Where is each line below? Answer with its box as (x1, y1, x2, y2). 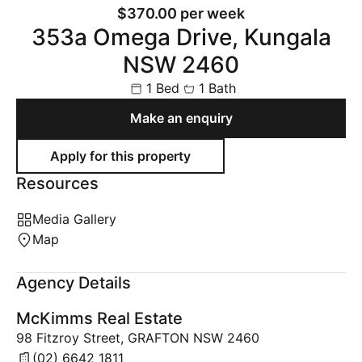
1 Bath (198, 80, 236, 96)
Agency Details (16, 273, 131, 293)
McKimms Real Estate (16, 309, 183, 328)
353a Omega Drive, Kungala (31, 23, 331, 51)
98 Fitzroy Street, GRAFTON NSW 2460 (16, 330, 259, 346)
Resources (16, 174, 99, 193)
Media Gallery (32, 211, 116, 227)
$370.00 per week (117, 5, 245, 22)
